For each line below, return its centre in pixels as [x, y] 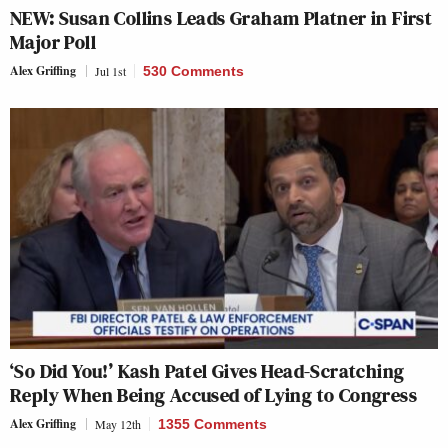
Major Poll [53, 41]
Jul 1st [110, 70]
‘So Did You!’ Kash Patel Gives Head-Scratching [207, 370]
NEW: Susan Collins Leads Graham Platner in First [221, 17]
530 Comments [193, 70]
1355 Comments [212, 423]
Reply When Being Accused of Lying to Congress [213, 394]
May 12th [118, 423]
